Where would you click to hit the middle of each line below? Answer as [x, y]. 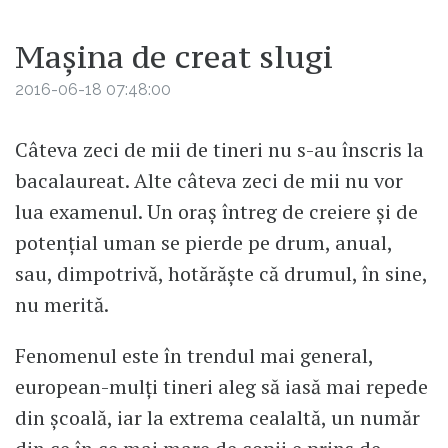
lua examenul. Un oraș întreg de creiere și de [216, 211]
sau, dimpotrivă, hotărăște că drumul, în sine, [221, 273]
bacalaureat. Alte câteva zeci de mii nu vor [209, 180]
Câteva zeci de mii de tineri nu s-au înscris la [219, 149]
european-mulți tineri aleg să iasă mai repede [221, 387]
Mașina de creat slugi [174, 56]
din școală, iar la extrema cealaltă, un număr [217, 418]
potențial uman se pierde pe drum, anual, [203, 242]
